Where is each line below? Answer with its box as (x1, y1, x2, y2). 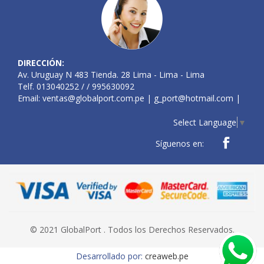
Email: (18, 93, 42, 104)
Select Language (173, 117, 236, 128)
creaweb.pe (144, 250, 189, 262)
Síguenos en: (156, 138, 204, 150)
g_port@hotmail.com (154, 93, 233, 104)
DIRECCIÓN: (18, 57, 64, 69)
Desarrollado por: (75, 250, 145, 262)
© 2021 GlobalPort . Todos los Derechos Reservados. (29, 224, 235, 236)
